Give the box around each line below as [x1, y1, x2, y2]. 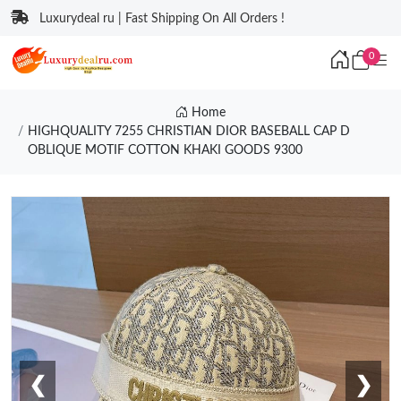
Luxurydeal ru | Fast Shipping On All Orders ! [39, 13, 285, 25]
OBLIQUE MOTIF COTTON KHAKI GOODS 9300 [27, 144, 303, 157]
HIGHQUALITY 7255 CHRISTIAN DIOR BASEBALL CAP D [27, 125, 350, 138]
